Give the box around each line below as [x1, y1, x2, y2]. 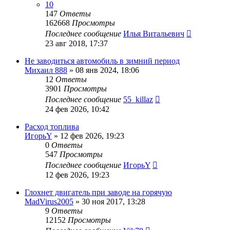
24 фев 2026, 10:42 [45, 104, 109, 113]
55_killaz [123, 94, 153, 104]
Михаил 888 [25, 65, 67, 74]
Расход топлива [25, 122, 79, 131]
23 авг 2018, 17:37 [45, 39, 108, 48]
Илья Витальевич [123, 29, 184, 38]
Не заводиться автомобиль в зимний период [25, 56, 180, 65]
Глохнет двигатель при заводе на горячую [25, 187, 172, 197]
